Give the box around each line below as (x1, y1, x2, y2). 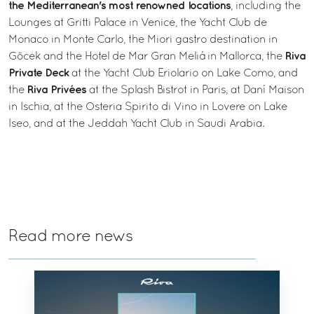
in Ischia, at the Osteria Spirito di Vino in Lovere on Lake (8, 102, 287, 112)
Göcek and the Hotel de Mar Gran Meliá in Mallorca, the (8, 51, 285, 62)
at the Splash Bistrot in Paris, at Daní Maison (89, 85, 304, 95)
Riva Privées (27, 84, 89, 95)
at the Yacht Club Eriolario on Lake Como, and (71, 68, 298, 78)
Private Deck (8, 67, 71, 78)
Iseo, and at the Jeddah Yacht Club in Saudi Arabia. (8, 118, 264, 129)
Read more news (8, 229, 133, 245)
